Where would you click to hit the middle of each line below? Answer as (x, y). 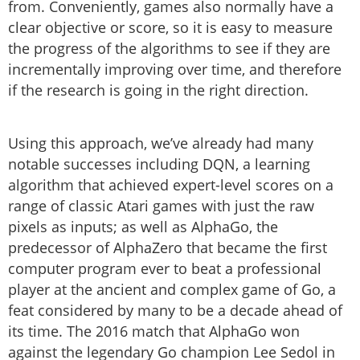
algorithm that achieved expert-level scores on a (171, 185)
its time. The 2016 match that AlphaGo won (154, 331)
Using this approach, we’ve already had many (161, 143)
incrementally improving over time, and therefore (175, 70)
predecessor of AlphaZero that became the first (168, 248)
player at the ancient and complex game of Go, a (172, 290)
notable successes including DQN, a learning (159, 164)
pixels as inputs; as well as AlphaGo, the (143, 227)
